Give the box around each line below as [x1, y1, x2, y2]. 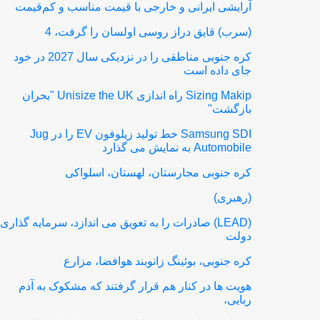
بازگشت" [208, 103, 252, 115]
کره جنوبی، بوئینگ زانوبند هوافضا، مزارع [64, 255, 252, 267]
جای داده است [184, 64, 252, 76]
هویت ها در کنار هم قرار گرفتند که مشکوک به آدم [19, 280, 252, 292]
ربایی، [224, 294, 252, 306]
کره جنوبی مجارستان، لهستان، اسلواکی [65, 166, 252, 179]
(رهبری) [214, 191, 252, 204]
